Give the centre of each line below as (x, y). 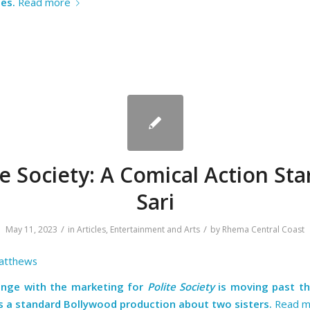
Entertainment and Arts (155, 230)
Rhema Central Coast (263, 230)
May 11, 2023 (31, 230)
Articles (91, 230)
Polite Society (181, 287)
